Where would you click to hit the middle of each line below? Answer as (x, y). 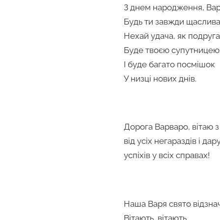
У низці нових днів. (160, 78)
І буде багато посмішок (169, 64)
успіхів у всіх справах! (167, 155)
